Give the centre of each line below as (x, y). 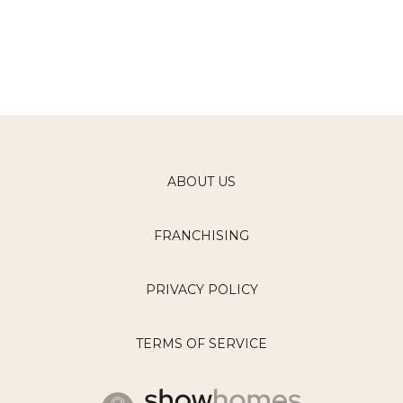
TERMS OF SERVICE (201, 344)
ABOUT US (201, 182)
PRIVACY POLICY (201, 290)
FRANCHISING (201, 236)
